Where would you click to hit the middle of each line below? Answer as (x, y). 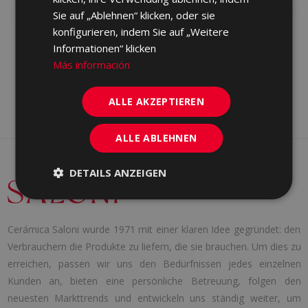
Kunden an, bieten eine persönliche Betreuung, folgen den (154, 281)
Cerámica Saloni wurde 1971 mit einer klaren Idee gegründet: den (154, 230)
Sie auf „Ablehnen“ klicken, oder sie (134, 15)
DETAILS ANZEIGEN (118, 172)
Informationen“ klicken (105, 48)
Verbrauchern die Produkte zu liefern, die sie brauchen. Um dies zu (154, 247)
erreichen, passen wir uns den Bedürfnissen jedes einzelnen (154, 264)
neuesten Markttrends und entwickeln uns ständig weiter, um (154, 298)
